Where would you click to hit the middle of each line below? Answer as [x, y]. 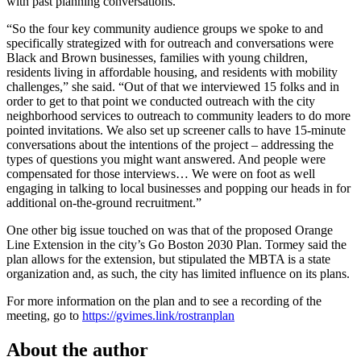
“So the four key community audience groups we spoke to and [165, 29]
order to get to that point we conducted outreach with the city [161, 102]
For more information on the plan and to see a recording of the [164, 301]
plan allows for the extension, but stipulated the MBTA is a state [168, 259]
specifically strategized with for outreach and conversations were [170, 44]
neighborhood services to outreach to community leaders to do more [178, 116]
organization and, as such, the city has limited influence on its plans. [178, 274]
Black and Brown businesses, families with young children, [157, 58]
